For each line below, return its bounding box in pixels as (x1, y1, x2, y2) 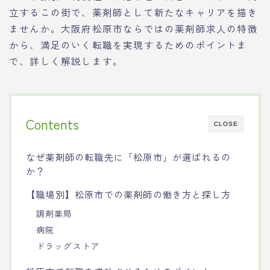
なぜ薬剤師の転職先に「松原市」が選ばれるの (26, 149, 231, 163)
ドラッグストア (36, 239, 101, 252)
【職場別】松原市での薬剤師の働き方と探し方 (26, 187, 231, 201)
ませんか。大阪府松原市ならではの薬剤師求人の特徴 (9, 21, 258, 35)
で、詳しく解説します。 (9, 54, 124, 67)
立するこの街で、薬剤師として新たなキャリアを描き (9, 5, 258, 19)
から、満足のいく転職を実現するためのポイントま (9, 37, 248, 51)
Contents (26, 114, 79, 133)
